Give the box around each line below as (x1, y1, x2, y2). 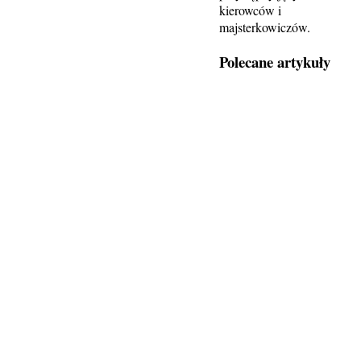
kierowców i (219, 2, 281, 19)
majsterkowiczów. (219, 19, 310, 36)
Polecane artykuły (219, 50, 330, 73)
